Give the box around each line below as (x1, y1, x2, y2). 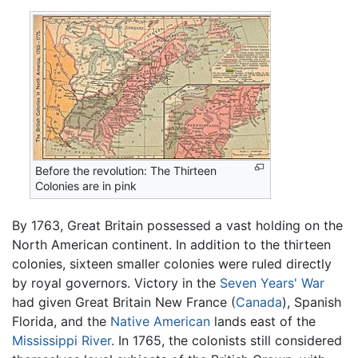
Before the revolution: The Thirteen (35, 163, 217, 177)
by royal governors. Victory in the (12, 274, 220, 291)
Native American (110, 312, 210, 329)
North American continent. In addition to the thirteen (12, 236, 331, 253)
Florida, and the (12, 312, 110, 329)
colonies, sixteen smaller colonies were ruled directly (12, 255, 332, 272)
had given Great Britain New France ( (12, 293, 236, 310)
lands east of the (210, 312, 316, 329)
